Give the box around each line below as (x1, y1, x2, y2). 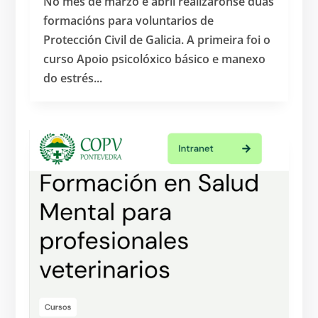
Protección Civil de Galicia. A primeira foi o (43, 31, 271, 48)
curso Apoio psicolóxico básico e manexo (43, 50, 266, 67)
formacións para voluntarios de (43, 12, 214, 28)
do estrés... (43, 70, 103, 86)
